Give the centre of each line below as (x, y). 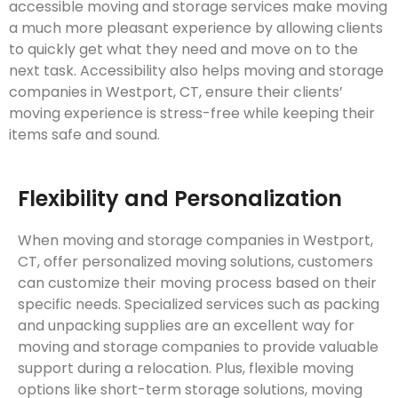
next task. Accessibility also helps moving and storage (196, 71)
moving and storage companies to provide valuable (198, 347)
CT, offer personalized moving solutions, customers (195, 262)
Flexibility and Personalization (180, 199)
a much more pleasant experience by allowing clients (196, 28)
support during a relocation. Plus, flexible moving (186, 369)
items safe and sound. (84, 135)
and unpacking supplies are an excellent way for (186, 326)
